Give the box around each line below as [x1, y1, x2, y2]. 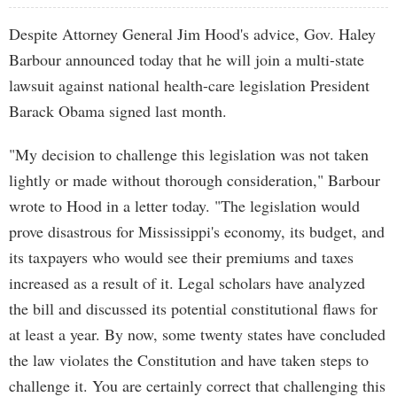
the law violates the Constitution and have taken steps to [9, 349, 369, 370]
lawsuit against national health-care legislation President [9, 74, 370, 96]
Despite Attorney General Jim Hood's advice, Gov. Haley [9, 23, 376, 44]
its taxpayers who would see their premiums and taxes [9, 246, 354, 268]
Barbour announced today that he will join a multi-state [9, 49, 364, 70]
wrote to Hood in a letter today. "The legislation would [9, 195, 360, 216]
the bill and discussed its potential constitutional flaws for [9, 298, 378, 319]
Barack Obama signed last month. [9, 100, 227, 121]
